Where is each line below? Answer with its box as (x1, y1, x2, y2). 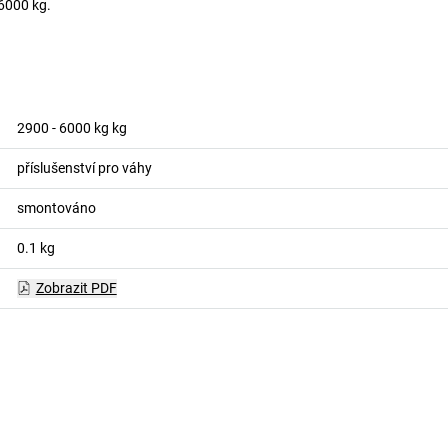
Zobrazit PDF (35, 279, 117, 296)
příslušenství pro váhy (16, 159, 152, 176)
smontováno (16, 199, 96, 216)
